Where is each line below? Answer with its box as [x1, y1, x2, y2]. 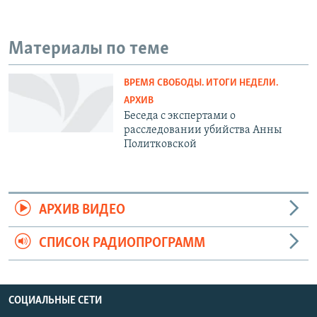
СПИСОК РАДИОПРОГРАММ [38, 236, 205, 250]
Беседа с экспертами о [124, 110, 236, 122]
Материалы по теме [8, 40, 169, 59]
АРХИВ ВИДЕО [38, 202, 125, 217]
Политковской [124, 138, 197, 150]
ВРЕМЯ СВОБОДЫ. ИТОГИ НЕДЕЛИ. [124, 77, 279, 88]
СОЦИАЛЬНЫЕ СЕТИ [8, 294, 102, 306]
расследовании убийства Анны [124, 124, 282, 136]
